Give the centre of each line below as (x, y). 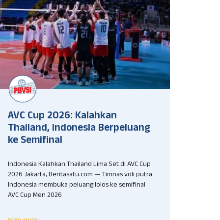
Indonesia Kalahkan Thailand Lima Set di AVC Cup (79, 165)
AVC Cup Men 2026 (35, 196)
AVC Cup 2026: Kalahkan (62, 117)
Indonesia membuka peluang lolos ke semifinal (77, 186)
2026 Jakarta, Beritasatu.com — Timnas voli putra (80, 176)
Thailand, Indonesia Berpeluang (79, 129)
